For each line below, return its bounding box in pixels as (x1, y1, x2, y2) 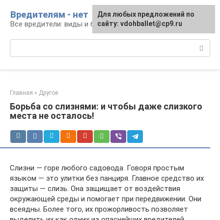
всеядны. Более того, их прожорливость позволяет (10, 205, 188, 214)
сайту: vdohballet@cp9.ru (97, 20, 182, 27)
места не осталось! (10, 110, 94, 121)
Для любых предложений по (97, 10, 194, 18)
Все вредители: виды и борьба (10, 20, 115, 28)
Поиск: (10, 40, 33, 49)
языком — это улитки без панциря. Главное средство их (10, 174, 204, 183)
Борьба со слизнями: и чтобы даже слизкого (10, 101, 202, 111)
